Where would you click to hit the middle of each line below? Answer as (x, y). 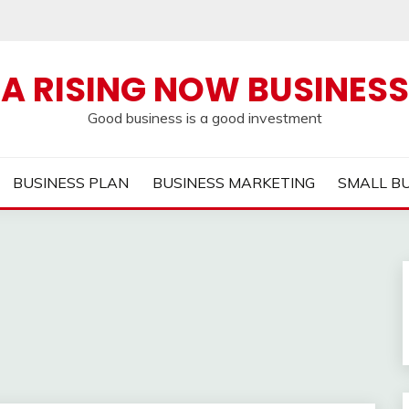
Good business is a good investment (204, 118)
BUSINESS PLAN (71, 183)
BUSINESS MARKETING (233, 183)
